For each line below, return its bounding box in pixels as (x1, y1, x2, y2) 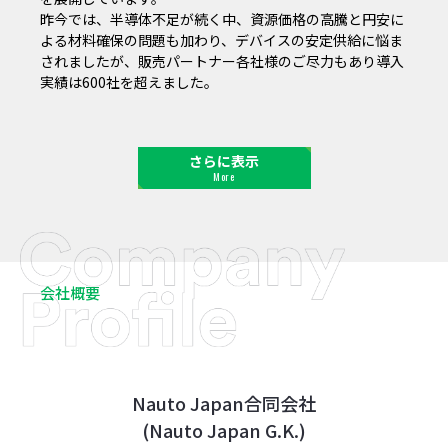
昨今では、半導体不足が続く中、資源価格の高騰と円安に (40, 8, 404, 29)
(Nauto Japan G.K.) (142, 416, 306, 443)
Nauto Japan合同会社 (132, 389, 316, 416)
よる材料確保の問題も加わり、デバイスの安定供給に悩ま (40, 29, 403, 50)
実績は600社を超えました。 (40, 71, 218, 92)
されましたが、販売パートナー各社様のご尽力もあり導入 (40, 50, 404, 71)
